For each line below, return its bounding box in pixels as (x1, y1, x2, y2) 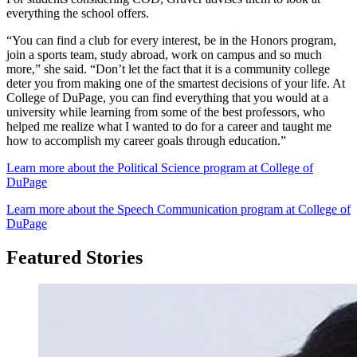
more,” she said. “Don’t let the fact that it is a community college (6, 61, 330, 76)
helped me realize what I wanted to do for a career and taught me (6, 119, 331, 133)
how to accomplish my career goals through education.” (6, 133, 286, 147)
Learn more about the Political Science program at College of (6, 160, 313, 175)
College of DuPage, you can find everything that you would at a (6, 90, 328, 104)
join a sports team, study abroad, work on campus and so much (6, 47, 322, 61)
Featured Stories (6, 246, 143, 268)
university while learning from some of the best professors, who (6, 104, 325, 119)
